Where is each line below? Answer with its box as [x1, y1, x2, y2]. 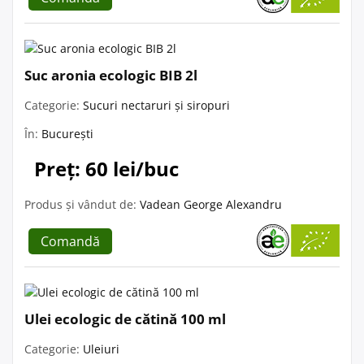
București [41, 125, 93, 141]
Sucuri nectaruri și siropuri [83, 97, 230, 113]
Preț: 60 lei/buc [34, 154, 179, 182]
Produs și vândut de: [24, 196, 140, 212]
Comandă [41, 232, 100, 250]
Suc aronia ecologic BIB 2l [24, 65, 197, 84]
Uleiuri [83, 340, 119, 357]
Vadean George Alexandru [140, 196, 282, 212]
